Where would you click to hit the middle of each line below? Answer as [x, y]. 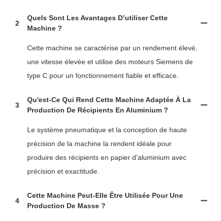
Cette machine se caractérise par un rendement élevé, [112, 48]
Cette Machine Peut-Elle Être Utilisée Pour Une [105, 195]
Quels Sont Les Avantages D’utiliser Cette [97, 18]
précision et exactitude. [63, 171]
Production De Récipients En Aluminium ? [98, 110]
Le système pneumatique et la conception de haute [107, 130]
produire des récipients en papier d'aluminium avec [107, 157]
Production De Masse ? [66, 206]
